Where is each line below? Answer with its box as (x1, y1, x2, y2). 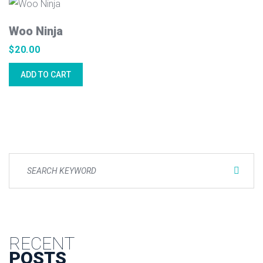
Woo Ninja (9, 24, 63, 38)
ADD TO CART (21, 70, 71, 79)
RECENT (9, 233, 75, 254)
